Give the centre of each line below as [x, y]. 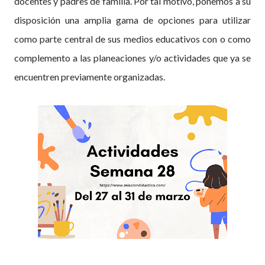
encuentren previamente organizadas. [91, 77]
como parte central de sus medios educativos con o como [132, 39]
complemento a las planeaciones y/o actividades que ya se [132, 58]
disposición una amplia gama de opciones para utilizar [132, 20]
